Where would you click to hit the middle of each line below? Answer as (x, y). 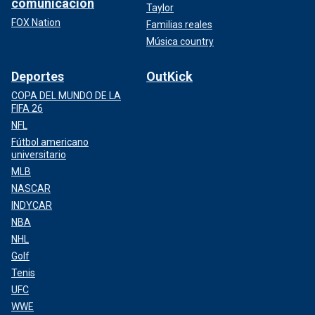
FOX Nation (36, 22)
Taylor (160, 7)
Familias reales (179, 24)
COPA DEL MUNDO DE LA (66, 95)
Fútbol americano (50, 142)
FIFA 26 (27, 108)
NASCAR (31, 188)
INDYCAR (32, 205)
